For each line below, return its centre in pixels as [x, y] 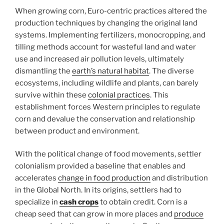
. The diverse [171, 71]
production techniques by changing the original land [106, 23]
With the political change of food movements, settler [108, 154]
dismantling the [43, 71]
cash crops [79, 202]
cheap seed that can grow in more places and [94, 214]
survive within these [51, 95]
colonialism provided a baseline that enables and [100, 166]
